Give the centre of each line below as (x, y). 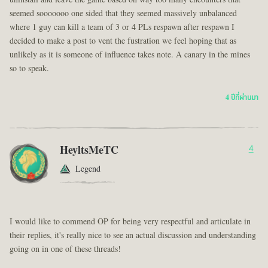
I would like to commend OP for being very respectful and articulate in (130, 221)
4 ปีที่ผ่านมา (242, 97)
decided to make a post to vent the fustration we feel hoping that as (123, 41)
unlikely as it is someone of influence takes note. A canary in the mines (130, 54)
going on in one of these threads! (65, 249)
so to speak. (29, 68)
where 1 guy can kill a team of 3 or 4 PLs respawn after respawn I (122, 27)
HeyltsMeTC (89, 150)
